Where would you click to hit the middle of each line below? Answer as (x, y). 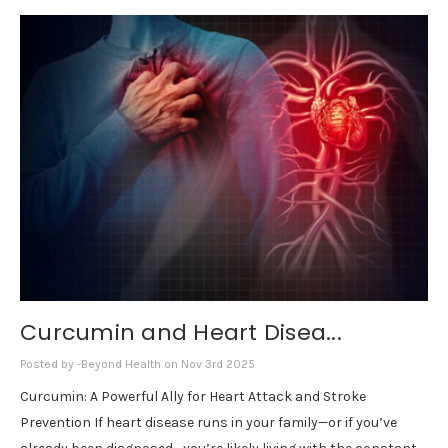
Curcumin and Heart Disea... (181, 332)
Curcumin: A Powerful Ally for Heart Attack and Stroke (193, 397)
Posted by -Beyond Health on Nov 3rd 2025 (137, 364)
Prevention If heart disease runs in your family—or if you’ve (208, 423)
